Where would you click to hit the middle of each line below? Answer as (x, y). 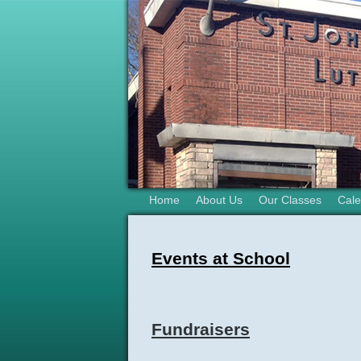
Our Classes (290, 200)
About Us (219, 200)
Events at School (221, 259)
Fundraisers (201, 330)
